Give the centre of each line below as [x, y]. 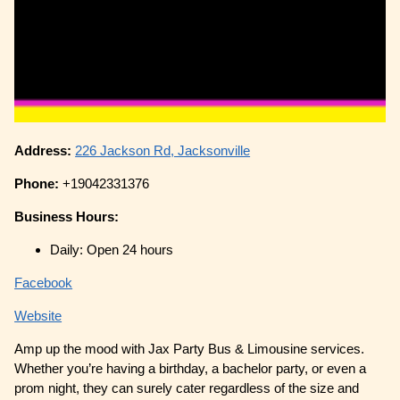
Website [38, 316]
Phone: [39, 184]
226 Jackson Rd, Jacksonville [163, 151]
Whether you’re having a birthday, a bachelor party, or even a [191, 369]
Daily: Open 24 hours [112, 250]
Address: [45, 151]
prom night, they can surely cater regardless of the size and [187, 388]
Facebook [44, 283]
